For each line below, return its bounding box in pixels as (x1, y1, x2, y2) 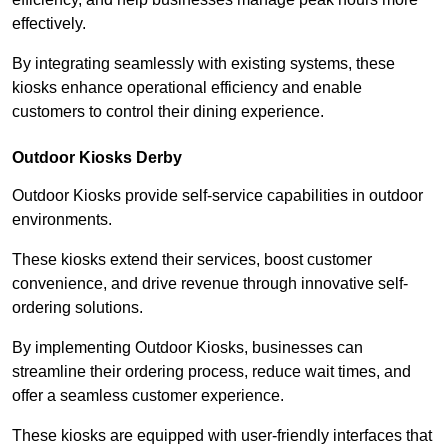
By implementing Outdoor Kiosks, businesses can (12, 338, 363, 356)
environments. (12, 210, 116, 228)
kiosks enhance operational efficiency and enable (12, 78, 362, 96)
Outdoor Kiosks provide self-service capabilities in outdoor (12, 186, 423, 204)
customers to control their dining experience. (12, 102, 324, 120)
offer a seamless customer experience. (12, 386, 288, 404)
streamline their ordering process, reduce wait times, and (12, 362, 411, 380)
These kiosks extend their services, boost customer (12, 250, 372, 268)
